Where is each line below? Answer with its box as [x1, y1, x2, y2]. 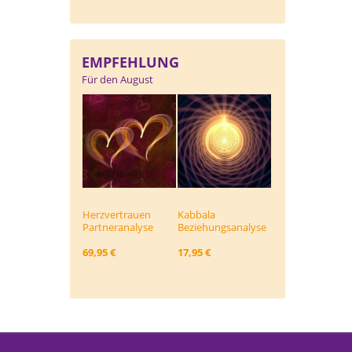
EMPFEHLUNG [82, 53, 179, 72]
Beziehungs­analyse [178, 219, 266, 234]
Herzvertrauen [82, 207, 151, 222]
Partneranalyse [82, 219, 153, 234]
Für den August [82, 72, 153, 87]
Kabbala [178, 207, 215, 222]
